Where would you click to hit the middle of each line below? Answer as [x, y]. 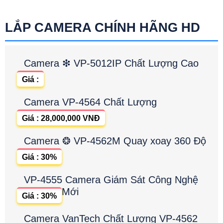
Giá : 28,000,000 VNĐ [61, 118]
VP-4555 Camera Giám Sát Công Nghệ [111, 180]
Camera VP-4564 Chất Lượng [90, 102]
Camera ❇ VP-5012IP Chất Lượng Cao [111, 63]
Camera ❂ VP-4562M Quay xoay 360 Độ [115, 141]
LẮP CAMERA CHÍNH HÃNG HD [103, 28]
